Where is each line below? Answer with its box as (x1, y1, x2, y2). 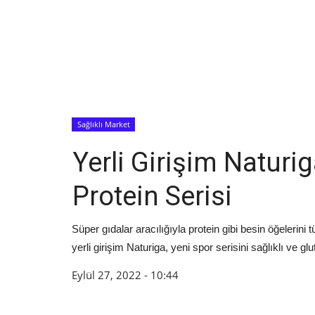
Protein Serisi (72, 180, 232, 212)
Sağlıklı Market (77, 119, 130, 129)
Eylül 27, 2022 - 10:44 (72, 267, 179, 282)
